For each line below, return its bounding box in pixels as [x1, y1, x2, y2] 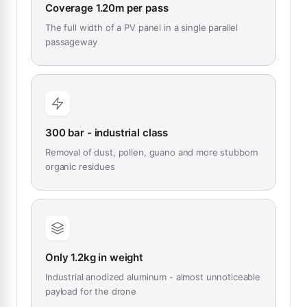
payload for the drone [45, 286, 137, 297]
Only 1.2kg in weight [45, 251, 143, 265]
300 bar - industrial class [45, 126, 169, 140]
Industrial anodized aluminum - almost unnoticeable [45, 271, 260, 283]
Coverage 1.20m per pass [45, 1, 169, 15]
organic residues [45, 161, 115, 173]
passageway [45, 36, 97, 48]
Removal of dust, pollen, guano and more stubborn [45, 147, 259, 158]
